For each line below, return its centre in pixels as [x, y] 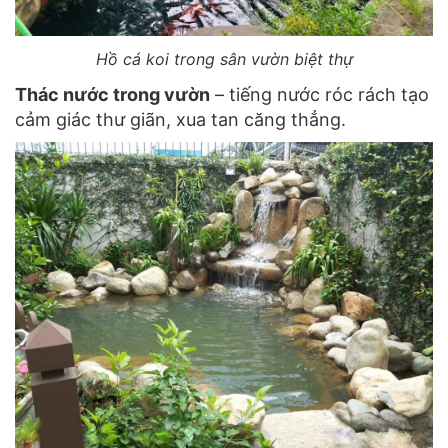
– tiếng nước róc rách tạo [319, 95]
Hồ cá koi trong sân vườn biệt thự [224, 59]
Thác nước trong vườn [112, 95]
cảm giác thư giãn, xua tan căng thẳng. [180, 120]
